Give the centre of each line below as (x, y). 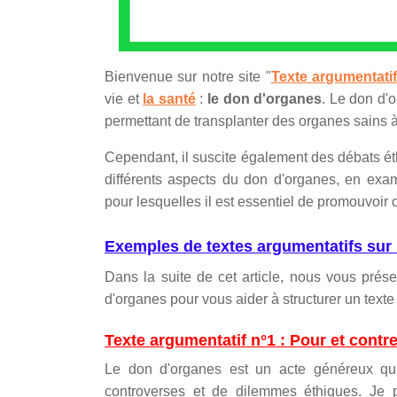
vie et (124, 99)
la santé (169, 99)
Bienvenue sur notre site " (188, 77)
